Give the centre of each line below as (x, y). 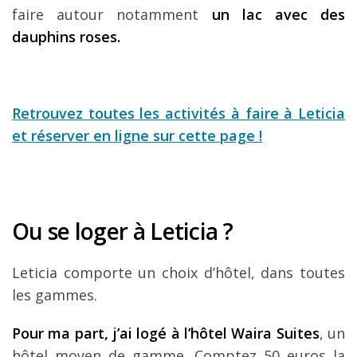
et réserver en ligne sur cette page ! (137, 136)
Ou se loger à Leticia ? (122, 231)
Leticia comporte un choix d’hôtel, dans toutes (178, 273)
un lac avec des (278, 15)
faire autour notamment (112, 15)
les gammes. (55, 295)
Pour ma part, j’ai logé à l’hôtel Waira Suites (166, 333)
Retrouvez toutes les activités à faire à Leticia (178, 114)
